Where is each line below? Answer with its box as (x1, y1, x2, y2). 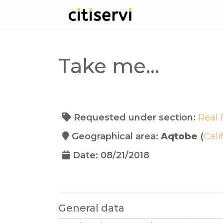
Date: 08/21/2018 (70, 150, 149, 161)
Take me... (58, 54, 159, 79)
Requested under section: (71, 112, 198, 123)
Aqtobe (161, 131, 200, 142)
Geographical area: (69, 131, 161, 142)
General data (58, 202, 124, 215)
